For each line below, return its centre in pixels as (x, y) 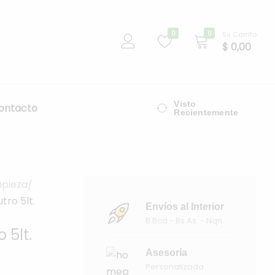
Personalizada (174, 267)
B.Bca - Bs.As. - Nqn (184, 221)
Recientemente (206, 113)
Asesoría (166, 253)
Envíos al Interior (184, 207)
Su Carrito (239, 35)
